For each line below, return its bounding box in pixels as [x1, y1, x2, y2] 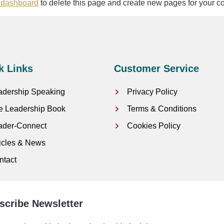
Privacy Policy [126, 87, 177, 96]
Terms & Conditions [126, 104, 196, 113]
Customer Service [113, 63, 199, 74]
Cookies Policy [126, 121, 180, 130]
